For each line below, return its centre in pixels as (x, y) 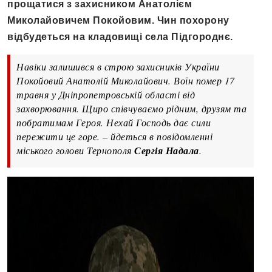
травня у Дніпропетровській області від (106, 95)
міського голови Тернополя (75, 151)
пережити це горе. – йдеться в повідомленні (114, 137)
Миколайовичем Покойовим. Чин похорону (118, 21)
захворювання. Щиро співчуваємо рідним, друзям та (131, 109)
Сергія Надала (167, 151)
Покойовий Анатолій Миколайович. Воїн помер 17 (126, 81)
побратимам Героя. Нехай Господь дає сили (114, 123)
